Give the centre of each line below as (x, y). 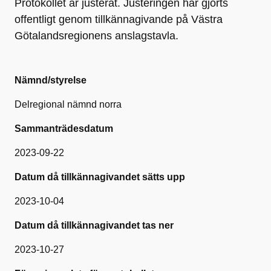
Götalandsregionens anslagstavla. (96, 36)
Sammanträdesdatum (64, 129)
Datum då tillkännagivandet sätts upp (100, 177)
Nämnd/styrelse (51, 80)
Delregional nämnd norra (68, 104)
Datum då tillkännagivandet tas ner (94, 225)
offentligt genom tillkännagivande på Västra (119, 19)
